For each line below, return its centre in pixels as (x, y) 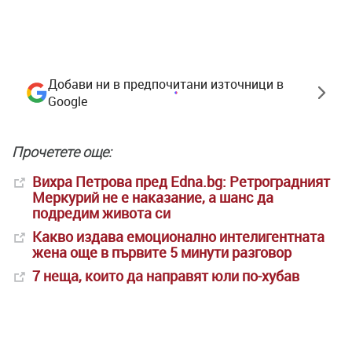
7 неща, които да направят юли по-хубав (166, 276)
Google (68, 102)
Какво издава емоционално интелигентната (178, 237)
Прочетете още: (63, 152)
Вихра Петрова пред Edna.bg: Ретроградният (181, 182)
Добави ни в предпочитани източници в (166, 84)
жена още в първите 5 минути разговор (162, 253)
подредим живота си (101, 213)
